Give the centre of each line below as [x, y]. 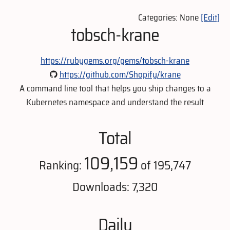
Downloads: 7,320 [115, 186]
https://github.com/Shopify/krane [120, 74]
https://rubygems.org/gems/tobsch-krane [115, 60]
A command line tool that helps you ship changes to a [115, 88]
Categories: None [169, 17]
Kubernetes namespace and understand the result [115, 102]
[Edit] [210, 17]
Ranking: [62, 165]
